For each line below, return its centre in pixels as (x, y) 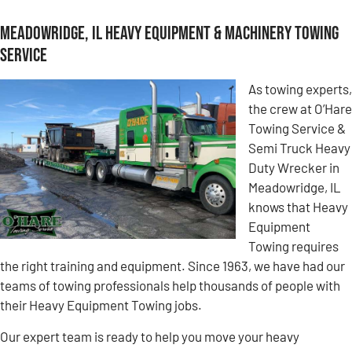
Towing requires (293, 246)
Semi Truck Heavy (299, 148)
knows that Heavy (298, 207)
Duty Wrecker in (294, 168)
